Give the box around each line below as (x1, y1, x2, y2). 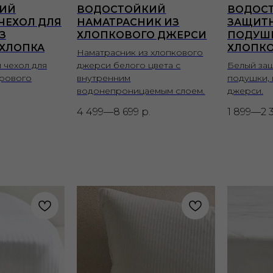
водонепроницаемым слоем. (77, 85, 205, 96)
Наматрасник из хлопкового (77, 46, 204, 58)
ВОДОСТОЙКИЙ (77, 3, 166, 15)
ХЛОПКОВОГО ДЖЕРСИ (77, 29, 207, 41)
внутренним (77, 72, 131, 83)
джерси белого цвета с (77, 59, 181, 71)
